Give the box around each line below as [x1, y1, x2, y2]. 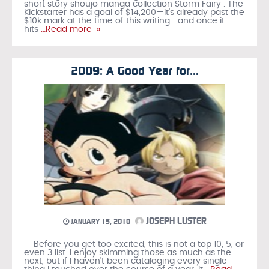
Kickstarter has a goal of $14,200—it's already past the [24, 8, 244, 17]
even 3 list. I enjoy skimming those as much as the [24, 248, 231, 257]
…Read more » [38, 25, 100, 34]
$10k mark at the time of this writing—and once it [24, 16, 225, 25]
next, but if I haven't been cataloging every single [24, 256, 227, 265]
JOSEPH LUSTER [143, 215, 207, 226]
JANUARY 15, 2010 [68, 217, 130, 226]
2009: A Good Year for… [70, 63, 199, 78]
